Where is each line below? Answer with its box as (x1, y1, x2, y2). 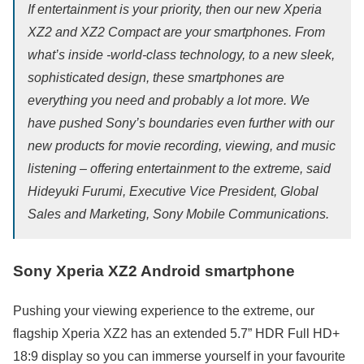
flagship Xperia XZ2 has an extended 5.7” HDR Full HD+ (13, 326, 340, 340)
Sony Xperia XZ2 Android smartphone (13, 262, 295, 279)
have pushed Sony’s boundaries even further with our (28, 116, 334, 130)
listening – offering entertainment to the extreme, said (28, 162, 331, 175)
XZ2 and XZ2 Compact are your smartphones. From (28, 25, 325, 39)
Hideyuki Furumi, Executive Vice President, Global (28, 184, 318, 198)
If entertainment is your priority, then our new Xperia (28, 2, 322, 16)
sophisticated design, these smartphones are (28, 71, 284, 84)
